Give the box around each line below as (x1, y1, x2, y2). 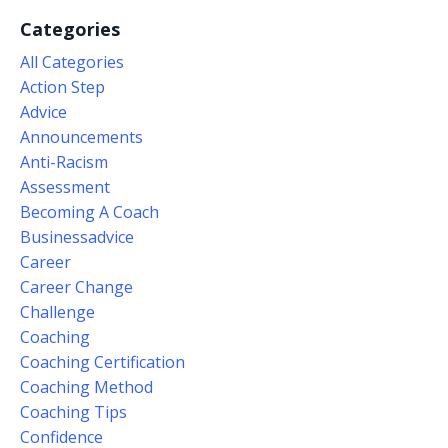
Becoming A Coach (20, 201, 159, 224)
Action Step (20, 76, 105, 99)
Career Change (20, 276, 133, 299)
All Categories (20, 51, 124, 74)
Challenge (20, 301, 95, 324)
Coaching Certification (20, 351, 185, 374)
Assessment (20, 176, 110, 199)
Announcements (20, 126, 143, 149)
